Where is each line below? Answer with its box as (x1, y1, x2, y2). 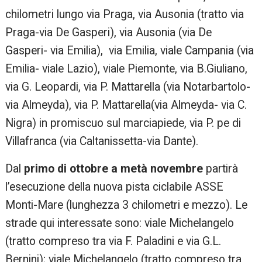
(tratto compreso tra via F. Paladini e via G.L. (5, 235, 222, 249)
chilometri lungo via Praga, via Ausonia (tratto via (5, 8, 244, 22)
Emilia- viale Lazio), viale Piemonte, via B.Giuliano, (5, 62, 248, 76)
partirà (203, 162, 239, 176)
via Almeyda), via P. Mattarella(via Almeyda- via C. (5, 98, 247, 112)
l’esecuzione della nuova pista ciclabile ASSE (5, 180, 224, 194)
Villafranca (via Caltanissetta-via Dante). (5, 135, 199, 149)
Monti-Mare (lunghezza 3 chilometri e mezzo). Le (5, 198, 248, 212)
